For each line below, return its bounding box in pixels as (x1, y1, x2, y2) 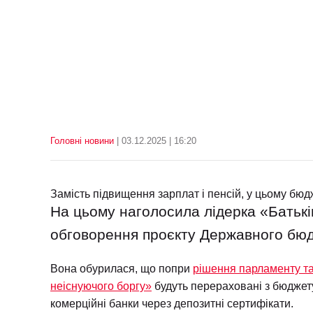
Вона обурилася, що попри (50, 263, 193, 275)
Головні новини (50, 136, 114, 146)
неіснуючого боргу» (50, 280, 152, 292)
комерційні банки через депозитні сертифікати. (50, 298, 293, 310)
